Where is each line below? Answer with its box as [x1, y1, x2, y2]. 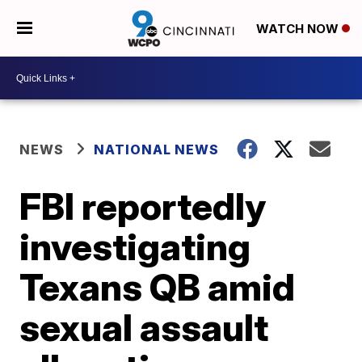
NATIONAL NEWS [94, 141, 220, 158]
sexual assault [19, 305, 269, 350]
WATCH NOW [255, 21, 342, 37]
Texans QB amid [19, 264, 296, 309]
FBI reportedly [19, 183, 267, 229]
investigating [19, 224, 251, 269]
